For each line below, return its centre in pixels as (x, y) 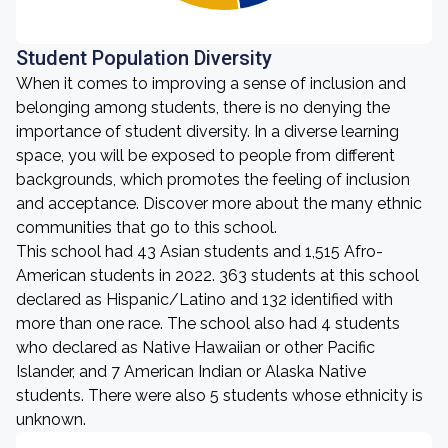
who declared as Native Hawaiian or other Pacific (195, 347)
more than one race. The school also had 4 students (208, 323)
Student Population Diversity (144, 58)
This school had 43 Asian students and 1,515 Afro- (199, 251)
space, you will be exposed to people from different (205, 155)
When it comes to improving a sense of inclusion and (211, 83)
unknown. (51, 419)
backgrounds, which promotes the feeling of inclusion (213, 179)
